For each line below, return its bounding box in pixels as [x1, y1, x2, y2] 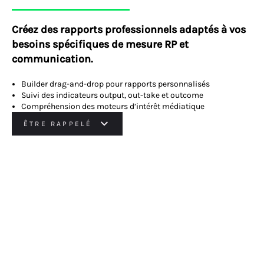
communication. [12, 52, 93, 65]
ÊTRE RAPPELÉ [24, 119, 93, 128]
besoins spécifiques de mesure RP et [12, 37, 189, 51]
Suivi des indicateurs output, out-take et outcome [21, 90, 203, 100]
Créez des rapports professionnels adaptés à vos [12, 22, 246, 36]
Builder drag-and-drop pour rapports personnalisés [21, 78, 210, 89]
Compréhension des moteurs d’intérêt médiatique [21, 101, 204, 111]
